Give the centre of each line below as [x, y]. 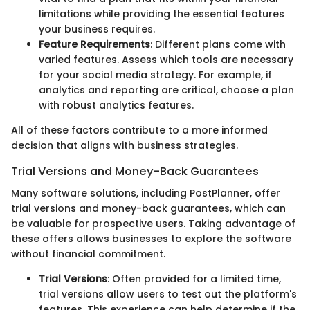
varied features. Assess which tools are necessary [166, 59]
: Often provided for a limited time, [194, 279]
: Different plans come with [218, 44]
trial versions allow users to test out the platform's [168, 294]
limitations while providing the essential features [162, 13]
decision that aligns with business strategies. [125, 145]
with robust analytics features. [116, 105]
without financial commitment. [88, 254]
